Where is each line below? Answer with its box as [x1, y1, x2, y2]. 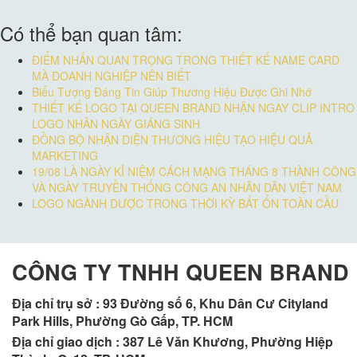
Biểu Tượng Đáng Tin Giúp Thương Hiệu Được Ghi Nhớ [32, 83, 312, 100]
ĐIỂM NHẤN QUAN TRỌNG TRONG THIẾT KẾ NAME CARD [32, 51, 339, 68]
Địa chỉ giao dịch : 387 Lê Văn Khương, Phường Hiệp [12, 331, 333, 351]
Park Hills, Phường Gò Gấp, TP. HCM [12, 311, 233, 330]
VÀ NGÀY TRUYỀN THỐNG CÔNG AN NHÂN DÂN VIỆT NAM [32, 178, 342, 195]
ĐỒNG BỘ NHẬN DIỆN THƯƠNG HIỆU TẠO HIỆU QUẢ [32, 131, 312, 147]
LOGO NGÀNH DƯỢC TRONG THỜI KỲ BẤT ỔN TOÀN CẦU [32, 194, 339, 211]
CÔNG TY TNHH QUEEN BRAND [12, 256, 349, 287]
